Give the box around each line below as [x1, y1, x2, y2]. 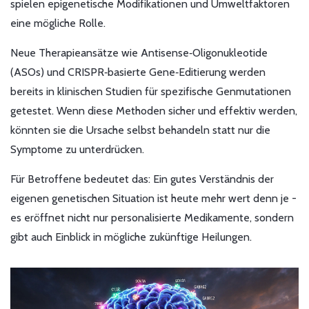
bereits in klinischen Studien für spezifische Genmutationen [10, 85, 291, 99]
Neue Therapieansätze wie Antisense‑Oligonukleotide [10, 46, 268, 60]
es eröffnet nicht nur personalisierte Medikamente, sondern [10, 211, 294, 225]
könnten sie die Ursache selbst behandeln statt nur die [10, 123, 270, 137]
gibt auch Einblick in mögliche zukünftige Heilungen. [10, 230, 252, 244]
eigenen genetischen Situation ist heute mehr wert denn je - [10, 192, 297, 206]
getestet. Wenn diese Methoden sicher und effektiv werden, [10, 104, 297, 118]
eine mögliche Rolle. [10, 17, 106, 30]
